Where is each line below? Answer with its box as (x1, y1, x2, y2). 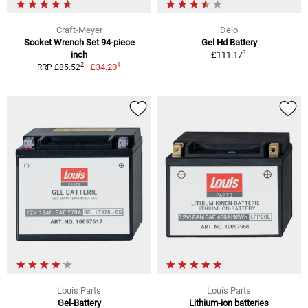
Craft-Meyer (56, 24, 102, 35)
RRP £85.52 (36, 62, 80, 72)
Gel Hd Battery (201, 36, 257, 47)
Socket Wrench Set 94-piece (23, 36, 135, 47)
